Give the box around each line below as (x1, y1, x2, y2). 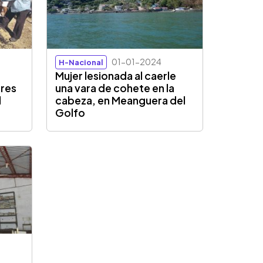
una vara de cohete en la (55, 82, 175, 95)
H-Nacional (59, 58, 104, 68)
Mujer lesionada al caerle (55, 69, 177, 83)
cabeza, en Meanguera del (55, 94, 186, 107)
